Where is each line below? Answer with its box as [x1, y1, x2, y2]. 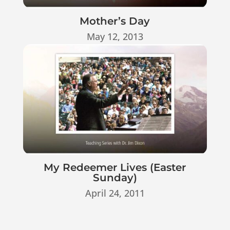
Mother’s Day [80, 15, 150, 28]
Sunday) [92, 171, 137, 184]
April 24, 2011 [85, 187, 145, 200]
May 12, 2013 [86, 30, 143, 43]
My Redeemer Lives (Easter [44, 161, 186, 174]
